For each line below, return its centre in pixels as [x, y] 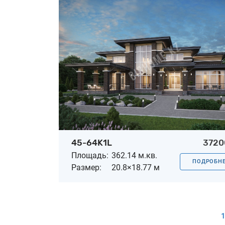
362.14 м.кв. [134, 155]
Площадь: [90, 155]
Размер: [86, 167]
